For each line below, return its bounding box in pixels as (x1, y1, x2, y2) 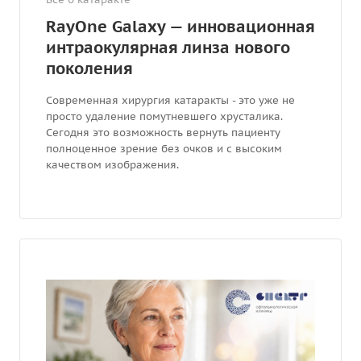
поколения (46, 58, 133, 80)
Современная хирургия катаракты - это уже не (46, 93, 295, 108)
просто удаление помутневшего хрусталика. (46, 110, 283, 124)
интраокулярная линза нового (46, 37, 290, 59)
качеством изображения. (46, 158, 179, 172)
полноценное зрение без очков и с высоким (46, 142, 282, 156)
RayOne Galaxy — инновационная (46, 16, 315, 38)
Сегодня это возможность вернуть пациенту (46, 126, 280, 140)
